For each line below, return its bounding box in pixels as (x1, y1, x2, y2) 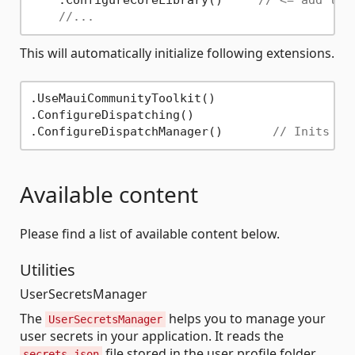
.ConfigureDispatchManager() (29, 124, 273, 139)
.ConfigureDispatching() (29, 108, 194, 123)
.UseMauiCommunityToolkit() (29, 91, 216, 106)
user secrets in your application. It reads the (20, 326, 284, 345)
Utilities (20, 258, 75, 281)
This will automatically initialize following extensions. (20, 44, 334, 62)
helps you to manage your (166, 309, 326, 327)
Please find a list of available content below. (20, 224, 280, 242)
